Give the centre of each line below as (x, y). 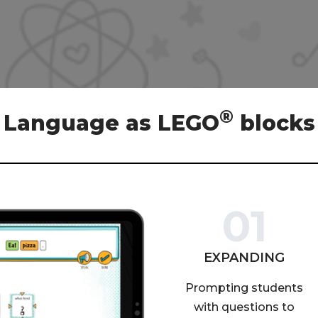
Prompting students (244, 288)
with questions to (244, 307)
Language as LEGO (111, 123)
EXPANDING (244, 258)
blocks (274, 123)
